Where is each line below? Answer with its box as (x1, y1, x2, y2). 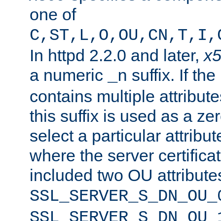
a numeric (30, 65, 108, 84)
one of (30, 4, 76, 24)
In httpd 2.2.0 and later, (30, 45, 204, 65)
